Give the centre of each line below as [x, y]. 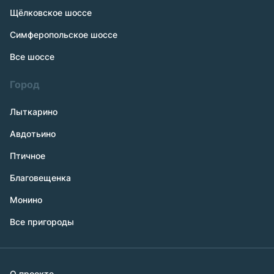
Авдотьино [33, 134]
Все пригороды [42, 222]
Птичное [28, 156]
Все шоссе [32, 57]
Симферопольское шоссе [64, 35]
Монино [26, 200]
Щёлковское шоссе [51, 13]
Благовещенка [40, 178]
